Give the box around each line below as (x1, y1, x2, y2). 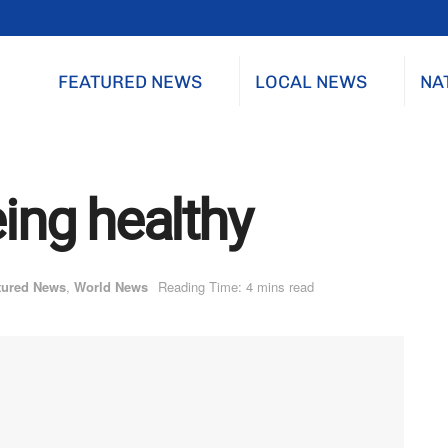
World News (74, 277, 148, 297)
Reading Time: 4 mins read (158, 277, 314, 297)
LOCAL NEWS (255, 71, 367, 93)
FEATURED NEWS (58, 71, 202, 93)
